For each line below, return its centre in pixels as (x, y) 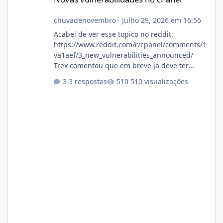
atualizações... (77, 76)
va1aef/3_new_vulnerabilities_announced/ (123, 55)
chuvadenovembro (85, 20)
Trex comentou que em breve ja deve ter (121, 66)
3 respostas (88, 81)
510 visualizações (159, 81)
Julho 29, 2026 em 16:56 (161, 20)
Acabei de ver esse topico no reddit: (113, 34)
